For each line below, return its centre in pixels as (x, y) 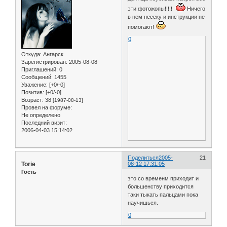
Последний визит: (44, 122)
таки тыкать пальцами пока (163, 195)
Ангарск (52, 54)
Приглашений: (40, 69)
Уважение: (34, 84)
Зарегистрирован (44, 62)
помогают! (142, 27)
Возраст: (32, 100)
